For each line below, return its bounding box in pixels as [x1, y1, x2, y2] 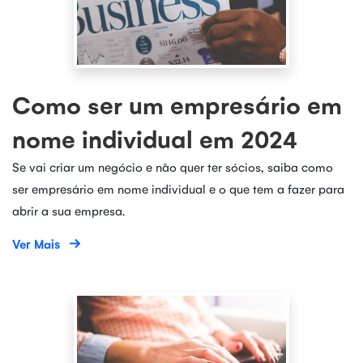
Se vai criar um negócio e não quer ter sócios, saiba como [12, 159, 333, 174]
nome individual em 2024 [12, 123, 297, 154]
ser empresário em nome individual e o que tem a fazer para [12, 181, 344, 196]
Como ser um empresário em [12, 89, 342, 120]
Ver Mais [12, 236, 60, 251]
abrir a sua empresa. [12, 203, 125, 218]
